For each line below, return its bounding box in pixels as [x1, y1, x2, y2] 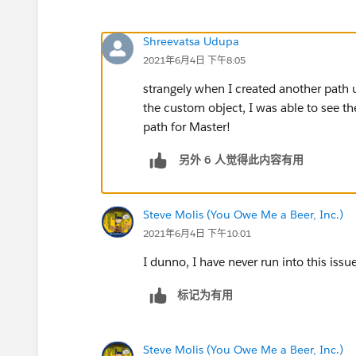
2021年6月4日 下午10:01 [143, 226, 251, 240]
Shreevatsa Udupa [143, 33, 239, 48]
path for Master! [143, 118, 230, 134]
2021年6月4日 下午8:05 [143, 52, 246, 67]
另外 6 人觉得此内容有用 [179, 153, 304, 168]
